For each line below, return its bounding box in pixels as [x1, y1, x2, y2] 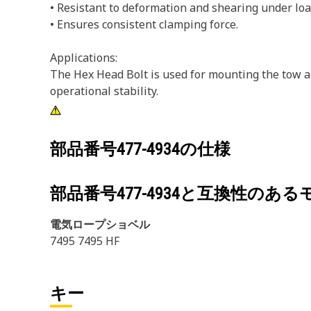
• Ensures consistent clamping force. [50, 17, 238, 32]
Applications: [50, 50, 117, 65]
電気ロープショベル [50, 217, 150, 232]
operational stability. [50, 83, 158, 99]
